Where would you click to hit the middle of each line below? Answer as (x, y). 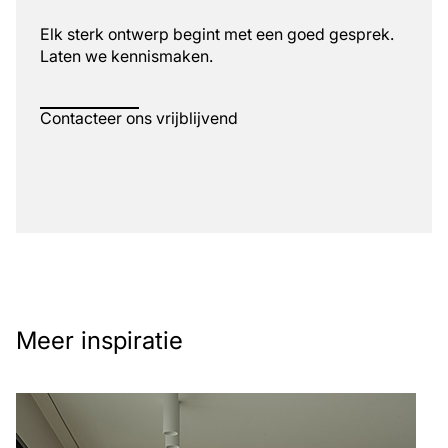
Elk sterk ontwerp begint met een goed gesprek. (217, 34)
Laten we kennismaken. (126, 56)
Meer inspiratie (99, 341)
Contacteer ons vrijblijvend (139, 118)
